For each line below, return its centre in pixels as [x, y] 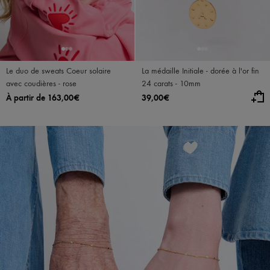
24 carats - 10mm [171, 83]
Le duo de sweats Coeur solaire [58, 71]
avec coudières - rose [41, 83]
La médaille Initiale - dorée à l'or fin [200, 71]
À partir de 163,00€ [43, 98]
